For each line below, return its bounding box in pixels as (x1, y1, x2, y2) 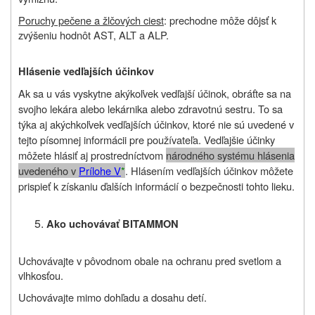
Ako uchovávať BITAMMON (46, 217, 179, 232)
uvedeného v (18, 163, 79, 179)
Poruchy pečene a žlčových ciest (18, 13, 164, 28)
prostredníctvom (91, 148, 163, 163)
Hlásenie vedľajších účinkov (18, 64, 154, 79)
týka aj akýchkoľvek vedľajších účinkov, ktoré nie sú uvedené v (18, 117, 294, 132)
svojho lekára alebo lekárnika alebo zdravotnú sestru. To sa (18, 101, 283, 117)
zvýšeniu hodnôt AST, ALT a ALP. (18, 27, 169, 43)
